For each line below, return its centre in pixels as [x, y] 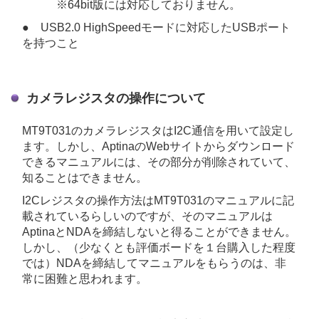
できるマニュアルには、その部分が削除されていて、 [159, 162]
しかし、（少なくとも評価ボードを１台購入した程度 [159, 248]
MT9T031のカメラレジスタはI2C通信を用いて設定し [158, 131]
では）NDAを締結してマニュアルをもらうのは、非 [154, 263]
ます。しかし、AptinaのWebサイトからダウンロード [158, 147]
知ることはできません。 [85, 178]
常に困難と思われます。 [85, 279]
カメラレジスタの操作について [116, 99]
